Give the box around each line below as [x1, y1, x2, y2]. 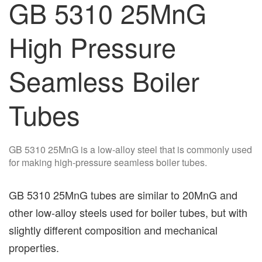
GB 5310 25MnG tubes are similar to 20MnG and [9, 187, 237, 202]
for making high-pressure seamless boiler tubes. [9, 156, 207, 169]
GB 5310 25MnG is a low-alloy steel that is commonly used [9, 143, 252, 156]
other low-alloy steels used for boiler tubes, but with [9, 204, 247, 220]
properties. [9, 239, 59, 255]
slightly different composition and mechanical [9, 222, 218, 237]
